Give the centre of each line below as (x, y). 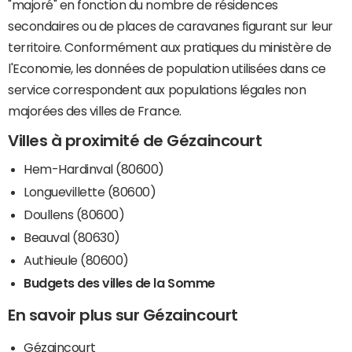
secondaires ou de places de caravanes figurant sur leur (170, 26)
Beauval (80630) (72, 237)
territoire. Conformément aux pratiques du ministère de (170, 48)
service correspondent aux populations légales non (157, 90)
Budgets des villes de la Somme (119, 282)
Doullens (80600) (74, 214)
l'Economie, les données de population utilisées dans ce (167, 69)
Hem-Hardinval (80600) (94, 169)
